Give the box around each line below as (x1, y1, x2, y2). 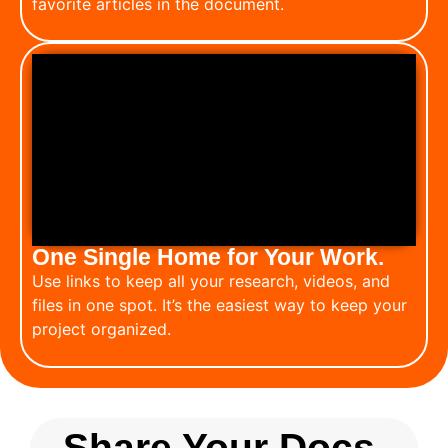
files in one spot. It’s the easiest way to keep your (32, 295, 407, 316)
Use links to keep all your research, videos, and (32, 271, 390, 292)
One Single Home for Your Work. (32, 244, 384, 271)
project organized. (32, 319, 171, 340)
